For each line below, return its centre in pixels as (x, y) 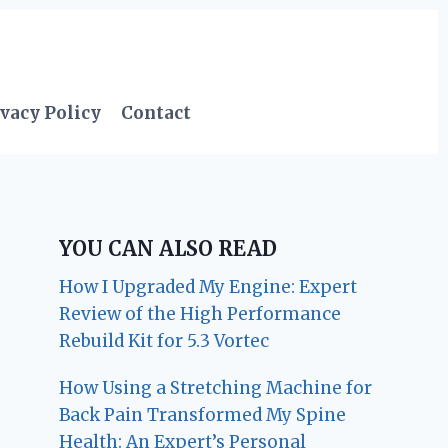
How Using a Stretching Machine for (216, 387)
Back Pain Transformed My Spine (203, 414)
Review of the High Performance (200, 313)
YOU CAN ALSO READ (168, 248)
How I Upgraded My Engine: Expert (208, 286)
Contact (156, 113)
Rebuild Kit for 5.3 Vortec (164, 340)
